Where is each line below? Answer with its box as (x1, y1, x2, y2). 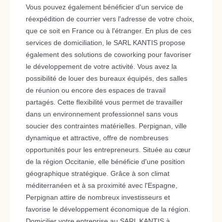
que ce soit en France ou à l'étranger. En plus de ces (26, 27, 191, 35)
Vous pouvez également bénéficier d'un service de (26, 3, 183, 11)
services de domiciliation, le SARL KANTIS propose (26, 39, 185, 47)
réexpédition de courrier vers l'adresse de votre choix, (26, 15, 194, 23)
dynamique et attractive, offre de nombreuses (26, 134, 168, 142)
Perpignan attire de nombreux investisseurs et (26, 193, 170, 201)
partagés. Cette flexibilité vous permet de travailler (26, 98, 183, 106)
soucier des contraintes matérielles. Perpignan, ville (26, 122, 187, 130)
